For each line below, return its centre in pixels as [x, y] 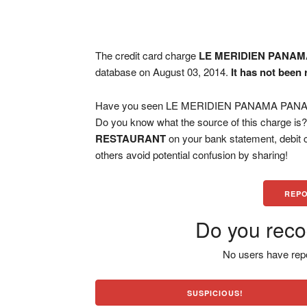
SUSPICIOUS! [216, 293]
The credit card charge [147, 55]
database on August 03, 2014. [163, 72]
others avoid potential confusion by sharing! [192, 155]
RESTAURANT [131, 138]
